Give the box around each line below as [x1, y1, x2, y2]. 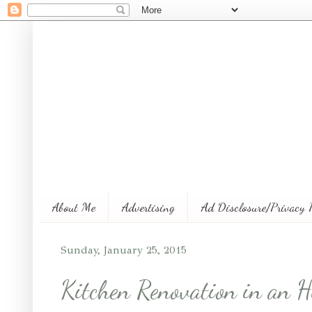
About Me [52, 198, 95, 214]
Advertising [122, 198, 175, 214]
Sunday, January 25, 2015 [61, 243, 187, 256]
